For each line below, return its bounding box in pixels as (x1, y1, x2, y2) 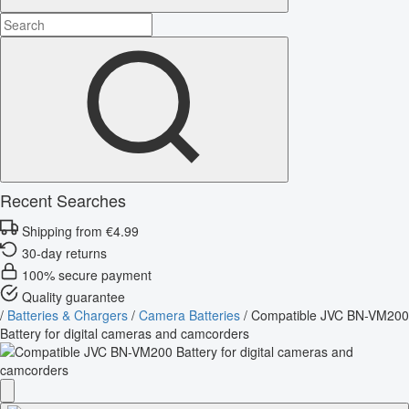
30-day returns (22, 243, 107, 262)
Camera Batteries (139, 305, 240, 324)
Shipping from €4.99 (22, 221, 139, 240)
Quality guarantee (22, 287, 125, 306)
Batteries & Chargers (7, 305, 128, 324)
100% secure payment (22, 265, 152, 284)
